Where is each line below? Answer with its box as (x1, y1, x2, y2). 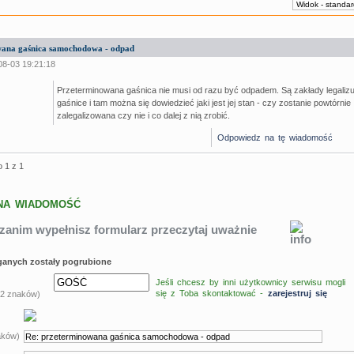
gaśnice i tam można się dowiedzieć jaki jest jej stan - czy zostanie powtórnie (57, 97, 352, 107)
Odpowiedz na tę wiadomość (217, 132, 333, 142)
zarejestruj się (267, 288, 327, 298)
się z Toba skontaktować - (155, 288, 267, 298)
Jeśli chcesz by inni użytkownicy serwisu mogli (155, 277, 345, 287)
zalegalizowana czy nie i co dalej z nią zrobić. (57, 110, 231, 120)
